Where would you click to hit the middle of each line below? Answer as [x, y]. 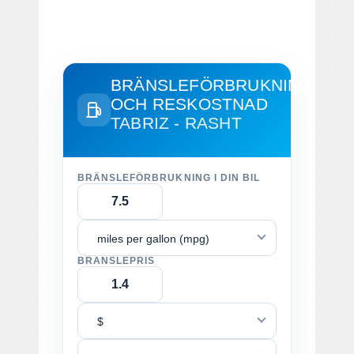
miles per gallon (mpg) [153, 238]
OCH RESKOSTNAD [189, 104]
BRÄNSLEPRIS [117, 260]
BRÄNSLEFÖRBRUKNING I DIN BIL [169, 177]
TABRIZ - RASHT [176, 122]
